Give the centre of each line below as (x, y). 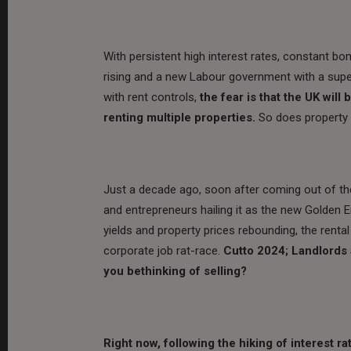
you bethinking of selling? (175, 271)
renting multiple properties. (181, 117)
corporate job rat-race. (163, 250)
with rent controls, (152, 97)
